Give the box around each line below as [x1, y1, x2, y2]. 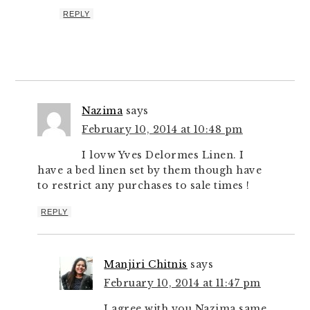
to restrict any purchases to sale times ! [37, 179, 250, 192]
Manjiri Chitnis [104, 258, 188, 271]
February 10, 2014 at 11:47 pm [104, 277, 261, 289]
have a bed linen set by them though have [37, 164, 262, 176]
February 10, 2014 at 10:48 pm [82, 123, 243, 136]
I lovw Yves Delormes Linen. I [82, 149, 244, 161]
